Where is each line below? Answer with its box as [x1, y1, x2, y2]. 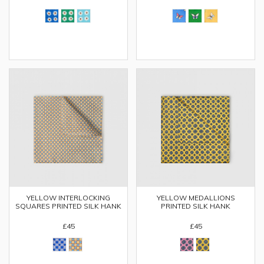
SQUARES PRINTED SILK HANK [15, 202, 121, 210]
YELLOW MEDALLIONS [156, 193, 235, 202]
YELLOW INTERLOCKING [27, 193, 110, 202]
